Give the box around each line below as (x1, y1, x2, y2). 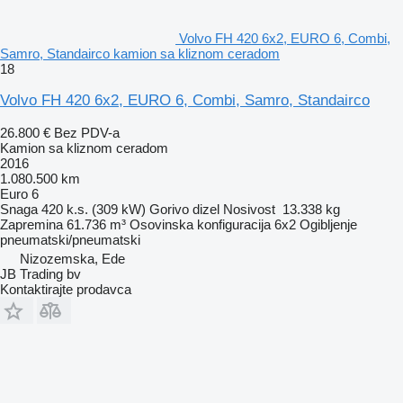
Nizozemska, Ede (20, 250, 125, 266)
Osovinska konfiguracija (130, 216, 271, 232)
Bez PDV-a (54, 124, 120, 140)
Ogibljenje (300, 216, 357, 232)
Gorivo (149, 201, 189, 217)
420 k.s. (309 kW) (41, 201, 146, 217)
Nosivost (223, 201, 275, 217)
